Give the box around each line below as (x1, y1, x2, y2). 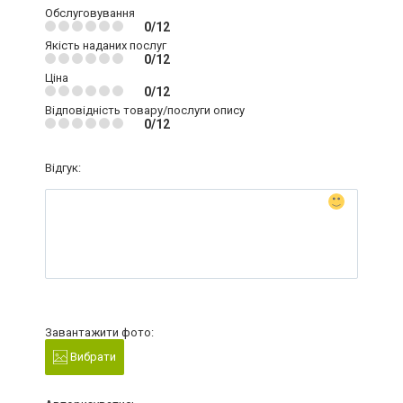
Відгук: (45, 160, 81, 175)
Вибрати (67, 349, 116, 363)
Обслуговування (45, 5, 135, 20)
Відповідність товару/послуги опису (45, 103, 245, 117)
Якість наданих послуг (45, 38, 166, 52)
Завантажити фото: (45, 325, 154, 339)
